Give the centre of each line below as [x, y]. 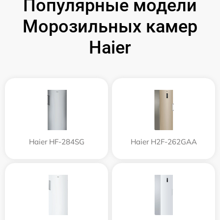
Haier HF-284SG [56, 141]
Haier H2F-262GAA [164, 141]
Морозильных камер [110, 26]
